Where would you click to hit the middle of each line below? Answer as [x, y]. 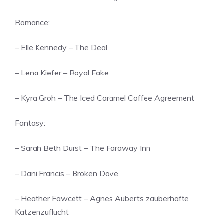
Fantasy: [30, 123]
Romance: [32, 22]
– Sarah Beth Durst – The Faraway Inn [83, 148]
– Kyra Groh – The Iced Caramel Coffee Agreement [105, 98]
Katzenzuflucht [42, 212]
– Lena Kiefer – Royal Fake [62, 73]
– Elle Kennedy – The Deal [61, 47]
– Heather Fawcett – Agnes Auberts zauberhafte [102, 198]
